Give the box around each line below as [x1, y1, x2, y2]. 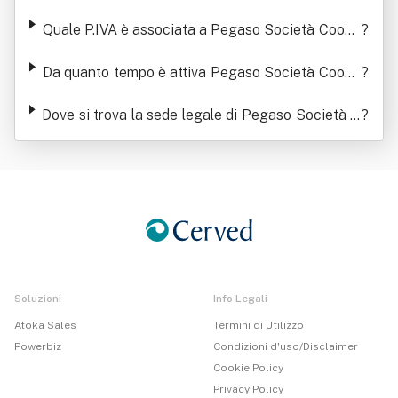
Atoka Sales [14, 319, 76, 331]
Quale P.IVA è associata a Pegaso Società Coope [42, 21, 361, 38]
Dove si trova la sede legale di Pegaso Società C [42, 107, 361, 123]
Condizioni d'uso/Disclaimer [213, 340, 358, 353]
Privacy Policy [213, 383, 283, 395]
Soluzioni [14, 292, 61, 305]
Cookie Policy [213, 362, 283, 374]
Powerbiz [14, 340, 61, 353]
